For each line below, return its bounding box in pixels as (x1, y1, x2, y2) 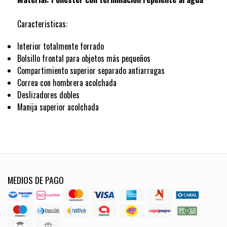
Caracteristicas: (17, 18, 67, 30)
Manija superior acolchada (17, 101, 99, 113)
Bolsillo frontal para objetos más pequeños (17, 52, 150, 65)
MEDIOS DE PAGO (8, 173, 64, 187)
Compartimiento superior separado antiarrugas (17, 64, 165, 77)
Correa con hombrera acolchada (17, 77, 117, 89)
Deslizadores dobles (17, 89, 80, 101)
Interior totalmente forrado (17, 40, 104, 53)
